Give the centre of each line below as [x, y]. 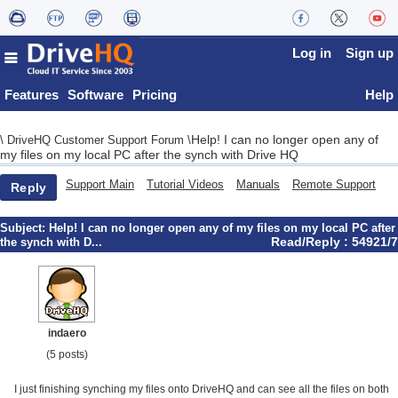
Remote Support [334, 184]
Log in [312, 53]
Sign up [370, 53]
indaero [67, 333]
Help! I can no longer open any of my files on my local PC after [222, 228]
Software [96, 95]
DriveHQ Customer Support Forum [97, 140]
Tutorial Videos [185, 184]
